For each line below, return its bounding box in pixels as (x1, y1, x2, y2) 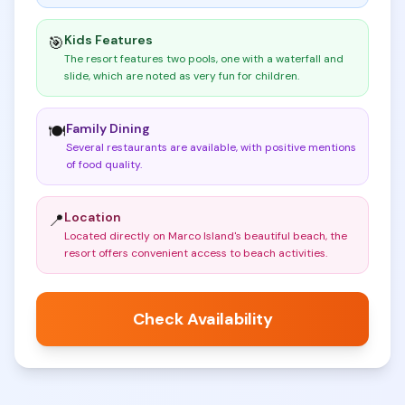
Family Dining (66, 120, 150, 137)
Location (64, 209, 121, 225)
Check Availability (132, 308, 273, 330)
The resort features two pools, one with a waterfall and (64, 52, 344, 66)
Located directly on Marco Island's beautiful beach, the (64, 229, 347, 243)
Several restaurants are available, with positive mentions (66, 140, 356, 155)
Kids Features (64, 32, 153, 48)
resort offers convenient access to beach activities (64, 246, 325, 260)
